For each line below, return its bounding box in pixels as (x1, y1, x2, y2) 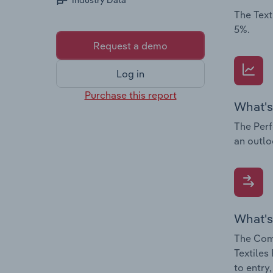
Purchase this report (84, 88, 177, 101)
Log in (116, 68, 144, 80)
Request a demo (93, 39, 168, 52)
